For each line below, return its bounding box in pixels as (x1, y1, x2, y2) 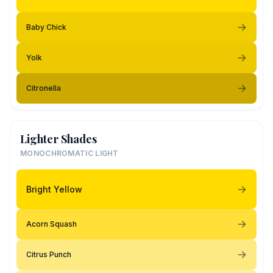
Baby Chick (26, 23, 66, 32)
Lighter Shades (20, 132, 97, 146)
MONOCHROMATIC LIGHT (20, 149, 119, 158)
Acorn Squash (26, 219, 77, 229)
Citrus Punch (26, 250, 71, 259)
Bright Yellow (26, 183, 82, 194)
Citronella (26, 83, 61, 93)
